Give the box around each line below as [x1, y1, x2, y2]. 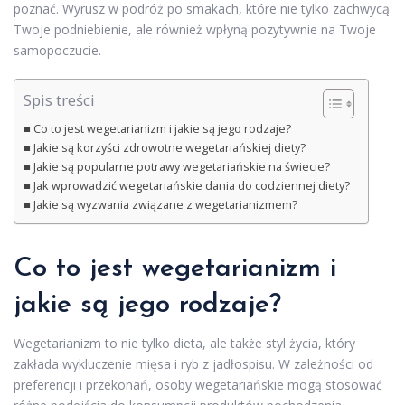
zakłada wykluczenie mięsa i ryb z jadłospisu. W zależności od [14, 355, 373, 373]
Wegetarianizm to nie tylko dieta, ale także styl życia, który [14, 334, 355, 353]
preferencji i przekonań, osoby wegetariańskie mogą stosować [14, 376, 382, 394]
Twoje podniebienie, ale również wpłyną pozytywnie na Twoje [14, 21, 376, 39]
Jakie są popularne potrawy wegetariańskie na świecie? [33, 159, 330, 175]
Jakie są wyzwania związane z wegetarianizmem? [33, 197, 297, 213]
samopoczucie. [14, 42, 101, 60]
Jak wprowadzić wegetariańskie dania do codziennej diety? [33, 178, 350, 194]
